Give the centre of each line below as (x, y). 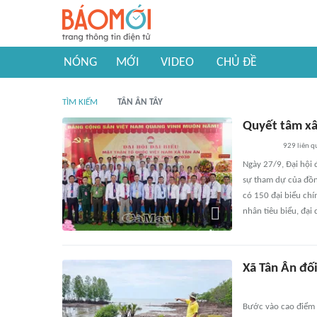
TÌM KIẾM (80, 102)
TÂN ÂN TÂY (140, 102)
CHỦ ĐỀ (237, 63)
